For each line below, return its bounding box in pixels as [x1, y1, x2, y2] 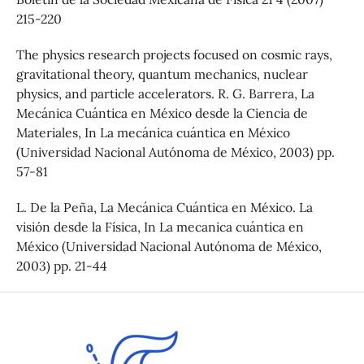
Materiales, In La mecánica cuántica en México [15, 124, 290, 141]
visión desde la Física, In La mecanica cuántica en [15, 219, 304, 236]
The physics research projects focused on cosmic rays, [15, 46, 332, 63]
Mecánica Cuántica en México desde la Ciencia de [15, 105, 308, 122]
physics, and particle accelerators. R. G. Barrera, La [15, 85, 314, 102]
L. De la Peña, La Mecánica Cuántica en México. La [15, 199, 313, 216]
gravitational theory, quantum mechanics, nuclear [15, 66, 308, 83]
